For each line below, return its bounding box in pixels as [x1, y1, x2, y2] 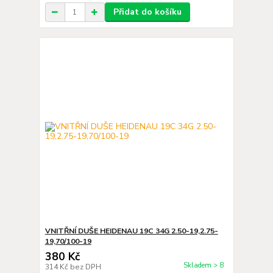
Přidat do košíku [113, 6, 182, 18]
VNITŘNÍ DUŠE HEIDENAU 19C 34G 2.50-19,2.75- [44, 225, 218, 236]
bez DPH [69, 261, 101, 272]
